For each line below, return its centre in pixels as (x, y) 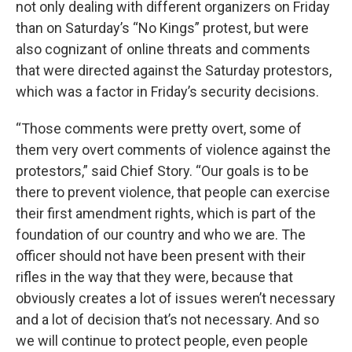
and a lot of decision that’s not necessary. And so (167, 319)
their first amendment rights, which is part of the (166, 213)
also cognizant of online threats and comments (163, 49)
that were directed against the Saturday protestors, (174, 70)
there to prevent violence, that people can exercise (173, 192)
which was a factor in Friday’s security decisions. (167, 92)
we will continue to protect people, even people (162, 341)
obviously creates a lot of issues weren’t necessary (176, 298)
